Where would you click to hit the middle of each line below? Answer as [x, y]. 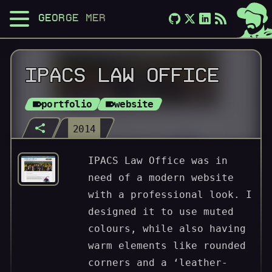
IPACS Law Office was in [158, 161]
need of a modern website [161, 178]
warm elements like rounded [167, 246]
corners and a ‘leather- [158, 263]
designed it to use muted [161, 212]
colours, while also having [167, 229]
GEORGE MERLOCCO [90, 18]
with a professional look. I [170, 195]
